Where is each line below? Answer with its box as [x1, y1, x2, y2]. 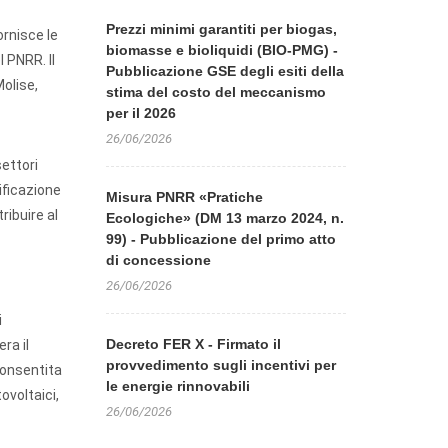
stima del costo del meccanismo [106, 84, 326, 100]
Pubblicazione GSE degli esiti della [106, 63, 344, 79]
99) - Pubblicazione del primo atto [106, 231, 336, 247]
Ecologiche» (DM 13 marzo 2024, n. [106, 210, 344, 226]
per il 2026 [106, 105, 176, 121]
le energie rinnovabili [106, 378, 250, 394]
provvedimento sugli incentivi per [106, 357, 336, 373]
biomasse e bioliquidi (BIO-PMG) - [106, 42, 338, 58]
